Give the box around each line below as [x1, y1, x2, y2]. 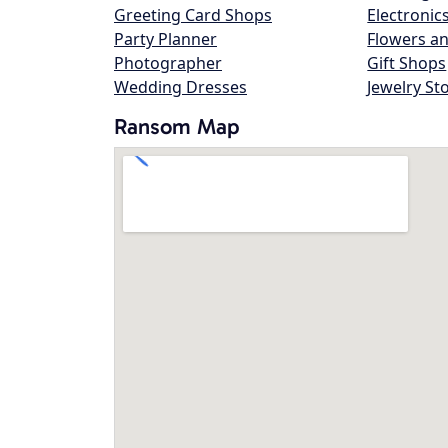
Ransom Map [114, 113, 240, 140]
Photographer [114, 52, 222, 74]
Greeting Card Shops [114, 4, 272, 26]
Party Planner [114, 28, 217, 50]
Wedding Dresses [114, 76, 247, 98]
